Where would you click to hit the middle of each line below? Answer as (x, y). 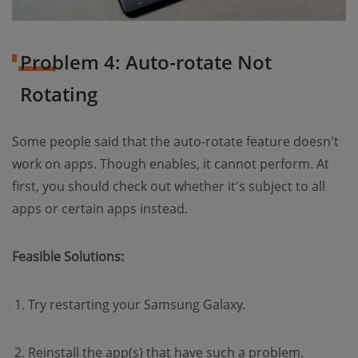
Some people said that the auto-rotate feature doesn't (175, 142)
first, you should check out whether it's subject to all (169, 187)
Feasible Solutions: (68, 257)
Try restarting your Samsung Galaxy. (137, 305)
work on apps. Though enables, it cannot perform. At (171, 164)
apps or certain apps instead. (100, 209)
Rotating (59, 94)
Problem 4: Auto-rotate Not (146, 62)
